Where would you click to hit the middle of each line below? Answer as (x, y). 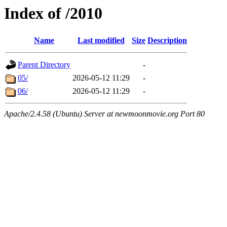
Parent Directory (44, 65)
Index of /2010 (53, 13)
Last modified (101, 41)
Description (167, 41)
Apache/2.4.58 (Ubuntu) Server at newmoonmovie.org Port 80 (104, 114)
